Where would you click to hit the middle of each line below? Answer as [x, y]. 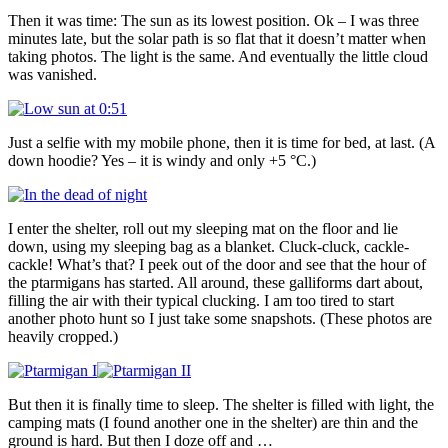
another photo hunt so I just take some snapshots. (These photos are [220, 318]
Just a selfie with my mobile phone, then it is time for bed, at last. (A [221, 142]
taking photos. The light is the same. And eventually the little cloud [218, 56]
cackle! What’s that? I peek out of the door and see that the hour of [217, 264]
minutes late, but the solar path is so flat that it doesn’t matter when [217, 38]
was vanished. [52, 74]
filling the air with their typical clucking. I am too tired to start [201, 300]
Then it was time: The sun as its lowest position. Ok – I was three [213, 20]
